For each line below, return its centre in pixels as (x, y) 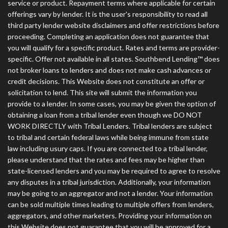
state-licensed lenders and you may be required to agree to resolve (114, 171)
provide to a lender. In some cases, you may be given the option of (112, 104)
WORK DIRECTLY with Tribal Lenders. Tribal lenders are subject (110, 126)
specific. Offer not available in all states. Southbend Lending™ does (114, 59)
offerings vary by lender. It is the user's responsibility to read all (108, 14)
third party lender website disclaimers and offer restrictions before (113, 25)
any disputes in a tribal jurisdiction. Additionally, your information (109, 182)
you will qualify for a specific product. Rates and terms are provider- (114, 48)
